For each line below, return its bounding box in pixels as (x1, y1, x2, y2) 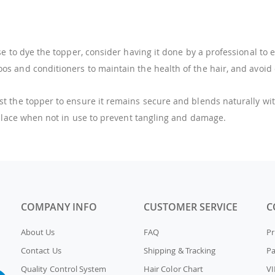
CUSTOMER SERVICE (144, 199, 238, 214)
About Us (21, 226, 55, 238)
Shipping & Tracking (144, 244, 216, 256)
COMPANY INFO (21, 199, 97, 214)
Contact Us (21, 244, 61, 256)
